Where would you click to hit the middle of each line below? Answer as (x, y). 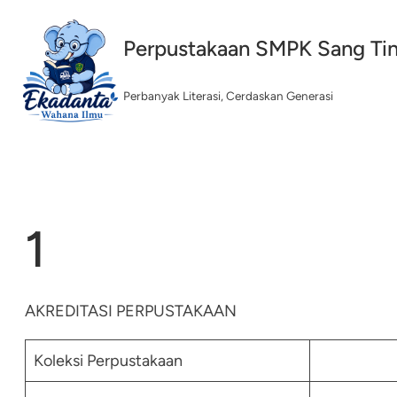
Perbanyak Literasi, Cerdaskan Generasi (228, 96)
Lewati (30, 19)
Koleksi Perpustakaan (109, 360)
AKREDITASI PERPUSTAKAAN (131, 311)
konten (31, 68)
